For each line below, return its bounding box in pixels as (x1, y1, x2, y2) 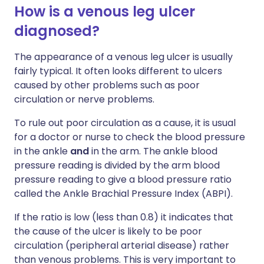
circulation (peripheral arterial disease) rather (14, 238, 229, 252)
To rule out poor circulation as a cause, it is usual (14, 115, 236, 130)
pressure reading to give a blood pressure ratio (14, 172, 232, 186)
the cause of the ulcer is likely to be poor (14, 224, 202, 238)
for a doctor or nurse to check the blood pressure (14, 130, 245, 144)
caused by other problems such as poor (14, 78, 200, 92)
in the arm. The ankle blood (89, 144, 217, 158)
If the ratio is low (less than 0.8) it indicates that (14, 210, 233, 224)
